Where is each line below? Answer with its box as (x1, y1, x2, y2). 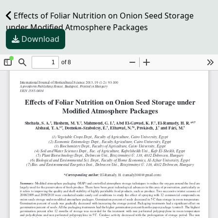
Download (21, 34, 59, 44)
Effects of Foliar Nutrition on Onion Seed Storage (12, 10, 194, 21)
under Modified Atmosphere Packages (6, 22, 148, 33)
